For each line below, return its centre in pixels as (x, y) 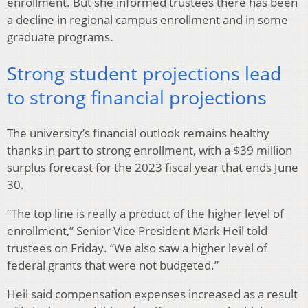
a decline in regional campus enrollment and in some (147, 20)
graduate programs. (60, 37)
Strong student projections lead (144, 73)
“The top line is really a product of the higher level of (145, 214)
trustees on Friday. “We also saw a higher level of (137, 248)
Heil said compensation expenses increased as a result (152, 294)
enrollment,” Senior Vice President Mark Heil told (137, 231)
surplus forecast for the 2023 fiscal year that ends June (153, 168)
